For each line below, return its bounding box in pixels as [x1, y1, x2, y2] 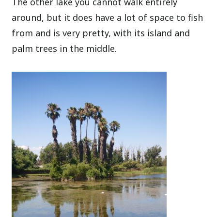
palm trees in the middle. [12, 43, 117, 55]
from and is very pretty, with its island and [12, 27, 190, 39]
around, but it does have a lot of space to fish [12, 12, 203, 24]
